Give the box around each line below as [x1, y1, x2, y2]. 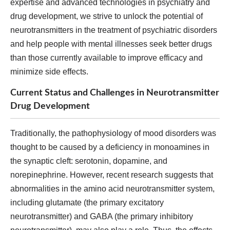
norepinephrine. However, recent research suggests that [10, 170, 213, 179]
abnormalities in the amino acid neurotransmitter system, [10, 184, 215, 193]
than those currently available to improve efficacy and [10, 53, 203, 62]
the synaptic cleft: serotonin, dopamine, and [10, 157, 167, 165]
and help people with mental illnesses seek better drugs [10, 40, 212, 48]
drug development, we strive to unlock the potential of [10, 12, 203, 21]
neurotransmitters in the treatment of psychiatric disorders [10, 26, 217, 34]
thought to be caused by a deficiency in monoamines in [10, 143, 209, 151]
